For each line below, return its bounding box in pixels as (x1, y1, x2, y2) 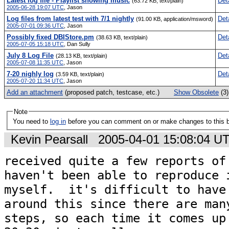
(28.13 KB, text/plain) (56, 52, 107, 59)
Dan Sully (67, 40, 90, 47)
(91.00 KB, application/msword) (136, 15, 213, 22)
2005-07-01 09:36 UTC (7, 22, 64, 29)
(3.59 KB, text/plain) (56, 71, 104, 77)
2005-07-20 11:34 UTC (7, 77, 63, 84)
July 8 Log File (7, 51, 54, 59)
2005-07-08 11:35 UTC (7, 59, 63, 65)
